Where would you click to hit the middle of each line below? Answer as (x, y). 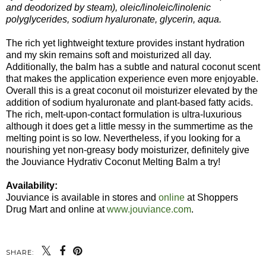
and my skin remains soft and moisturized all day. (109, 55)
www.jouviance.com (149, 209)
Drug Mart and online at (56, 209)
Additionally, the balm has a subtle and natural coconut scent (133, 66)
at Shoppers (211, 197)
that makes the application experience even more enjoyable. (132, 78)
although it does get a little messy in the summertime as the (129, 126)
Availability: (32, 185)
